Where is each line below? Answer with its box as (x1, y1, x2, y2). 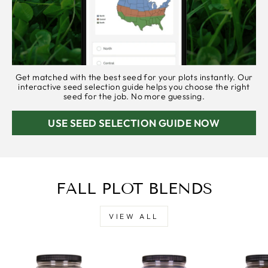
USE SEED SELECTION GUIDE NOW (48, 116, 220, 129)
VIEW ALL (109, 211, 159, 221)
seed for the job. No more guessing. (63, 90, 205, 102)
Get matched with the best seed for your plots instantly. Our (15, 71, 253, 83)
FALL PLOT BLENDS (56, 179, 212, 198)
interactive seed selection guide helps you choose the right (18, 81, 250, 92)
